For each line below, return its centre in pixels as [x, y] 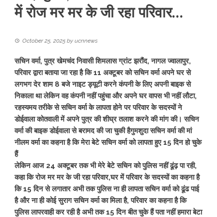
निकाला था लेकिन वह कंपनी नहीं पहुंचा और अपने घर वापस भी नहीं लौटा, [106, 96]
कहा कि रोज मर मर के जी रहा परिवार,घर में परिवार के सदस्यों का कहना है [107, 177]
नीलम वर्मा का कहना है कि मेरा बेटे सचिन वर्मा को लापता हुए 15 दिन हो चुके [108, 142]
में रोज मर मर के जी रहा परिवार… [99, 12]
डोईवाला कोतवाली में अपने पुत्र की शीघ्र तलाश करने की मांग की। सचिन [107, 119]
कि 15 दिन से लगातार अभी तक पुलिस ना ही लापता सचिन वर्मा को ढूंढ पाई [107, 189]
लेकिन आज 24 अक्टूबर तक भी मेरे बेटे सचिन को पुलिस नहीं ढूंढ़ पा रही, [106, 166]
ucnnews [86, 41]
